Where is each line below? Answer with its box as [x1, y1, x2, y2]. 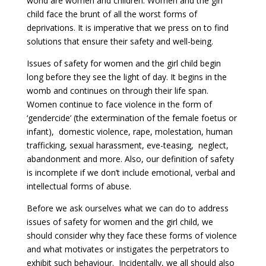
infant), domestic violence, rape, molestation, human [26, 126, 233, 138]
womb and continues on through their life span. [26, 85, 208, 97]
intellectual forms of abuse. [26, 180, 131, 192]
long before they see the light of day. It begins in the [26, 71, 227, 83]
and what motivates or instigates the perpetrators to [26, 243, 229, 255]
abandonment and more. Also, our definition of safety [26, 153, 234, 165]
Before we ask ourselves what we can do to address [26, 202, 229, 214]
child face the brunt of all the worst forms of [26, 8, 197, 20]
